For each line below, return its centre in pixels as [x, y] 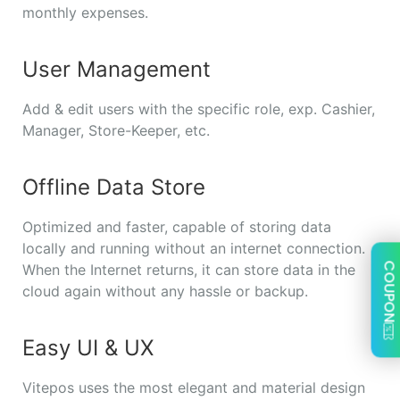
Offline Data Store [114, 187]
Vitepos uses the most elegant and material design [194, 388]
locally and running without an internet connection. [194, 249]
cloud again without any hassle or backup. [165, 292]
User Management [117, 70]
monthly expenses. [87, 13]
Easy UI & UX [88, 348]
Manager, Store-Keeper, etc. [118, 131]
